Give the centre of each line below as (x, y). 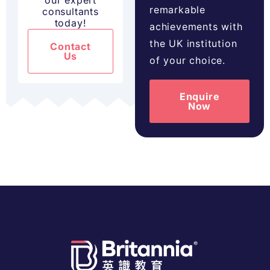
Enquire (199, 97)
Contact (71, 47)
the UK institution (193, 44)
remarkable (178, 10)
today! (71, 23)
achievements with (196, 27)
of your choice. (188, 61)
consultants (71, 12)
